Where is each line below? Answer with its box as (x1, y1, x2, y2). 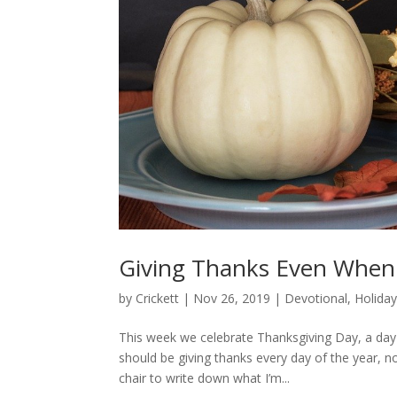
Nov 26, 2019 (193, 290, 271, 307)
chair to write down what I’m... (119, 370, 291, 387)
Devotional (284, 290, 348, 307)
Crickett (136, 290, 180, 307)
